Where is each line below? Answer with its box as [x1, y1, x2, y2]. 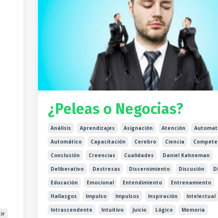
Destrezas [92, 165, 120, 173]
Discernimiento [128, 165, 170, 173]
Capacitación [90, 138, 126, 145]
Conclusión [50, 152, 80, 159]
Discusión [178, 165, 204, 173]
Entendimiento [122, 179, 162, 186]
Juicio [132, 206, 146, 214]
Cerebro [134, 138, 156, 145]
